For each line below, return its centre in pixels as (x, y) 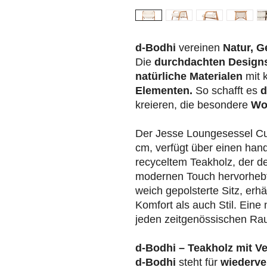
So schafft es (226, 91)
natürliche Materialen (189, 77)
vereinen (201, 48)
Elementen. (164, 91)
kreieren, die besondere (193, 105)
